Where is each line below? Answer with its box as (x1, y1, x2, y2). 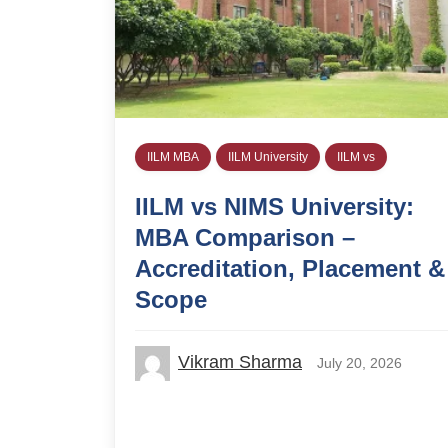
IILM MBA (147, 149, 199, 164)
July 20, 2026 (317, 354, 402, 371)
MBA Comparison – (135, 223, 355, 251)
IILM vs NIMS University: (135, 192, 414, 220)
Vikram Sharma (178, 351, 302, 372)
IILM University (228, 149, 308, 164)
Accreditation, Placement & (135, 254, 445, 282)
